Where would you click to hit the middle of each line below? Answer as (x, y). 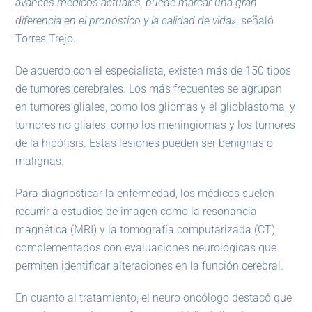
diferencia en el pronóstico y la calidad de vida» (126, 21)
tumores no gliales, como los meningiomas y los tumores (156, 125)
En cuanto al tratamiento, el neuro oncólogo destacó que (154, 298)
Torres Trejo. (46, 39)
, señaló (255, 21)
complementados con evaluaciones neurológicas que (146, 248)
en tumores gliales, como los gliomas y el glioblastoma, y (156, 107)
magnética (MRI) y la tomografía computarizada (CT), (147, 230)
